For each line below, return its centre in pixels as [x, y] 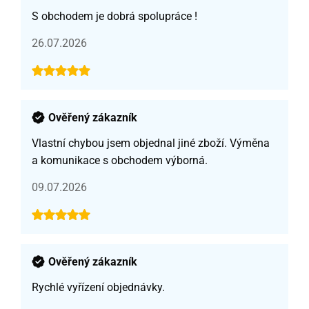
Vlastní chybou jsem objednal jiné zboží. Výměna [151, 143]
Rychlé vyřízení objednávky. [98, 287]
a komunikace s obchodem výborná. [120, 160]
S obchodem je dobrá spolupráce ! [114, 16]
